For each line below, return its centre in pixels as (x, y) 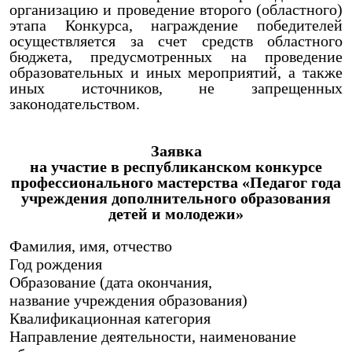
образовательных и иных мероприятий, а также (176, 72)
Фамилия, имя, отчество (106, 246)
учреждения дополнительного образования (176, 198)
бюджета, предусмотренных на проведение (176, 57)
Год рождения (71, 264)
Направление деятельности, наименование (153, 336)
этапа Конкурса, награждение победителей (176, 25)
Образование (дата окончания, (111, 282)
